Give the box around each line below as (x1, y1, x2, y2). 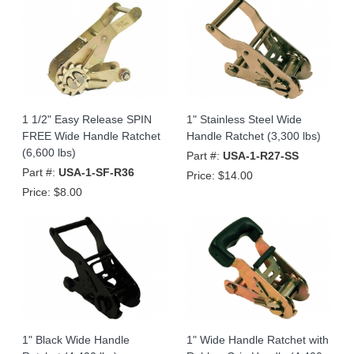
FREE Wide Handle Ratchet (22, 129, 160, 142)
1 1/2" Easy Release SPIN (22, 112, 152, 126)
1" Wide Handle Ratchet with (186, 333, 329, 346)
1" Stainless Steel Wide (186, 112, 302, 126)
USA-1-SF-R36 (58, 165, 134, 179)
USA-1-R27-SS (223, 149, 299, 162)
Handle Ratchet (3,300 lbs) (186, 129, 321, 142)
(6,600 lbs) (22, 145, 76, 159)
